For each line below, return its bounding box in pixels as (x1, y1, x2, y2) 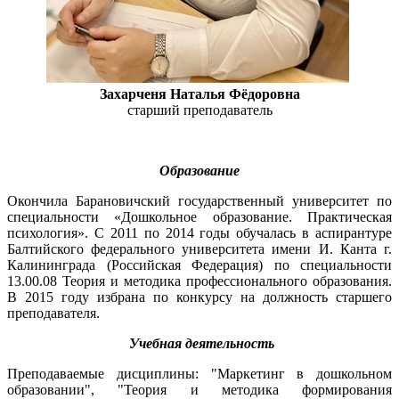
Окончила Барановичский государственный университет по (7, 192, 392, 208)
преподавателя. (7, 305, 100, 321)
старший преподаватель (126, 102, 273, 118)
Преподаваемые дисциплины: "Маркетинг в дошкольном (7, 365, 392, 381)
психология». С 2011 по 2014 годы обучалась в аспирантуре (7, 224, 392, 240)
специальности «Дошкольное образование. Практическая (7, 208, 392, 224)
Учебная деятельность (128, 335, 274, 351)
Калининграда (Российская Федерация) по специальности (7, 256, 392, 273)
